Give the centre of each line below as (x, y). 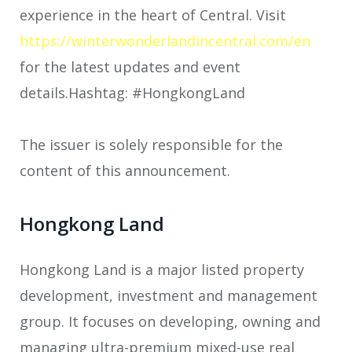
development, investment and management (169, 296)
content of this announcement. (125, 171)
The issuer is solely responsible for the (151, 145)
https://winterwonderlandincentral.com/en (165, 40)
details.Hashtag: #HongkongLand (132, 92)
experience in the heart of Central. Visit (153, 15)
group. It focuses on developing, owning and (170, 322)
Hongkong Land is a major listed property (162, 270)
